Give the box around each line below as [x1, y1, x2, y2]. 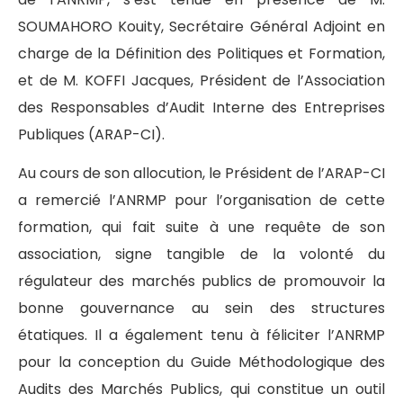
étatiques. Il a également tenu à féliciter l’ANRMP [18, 324, 385, 345]
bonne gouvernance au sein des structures [18, 297, 385, 318]
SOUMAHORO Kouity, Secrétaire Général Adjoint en [18, 16, 385, 38]
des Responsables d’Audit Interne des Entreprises [18, 97, 385, 119]
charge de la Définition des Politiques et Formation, [18, 43, 385, 65]
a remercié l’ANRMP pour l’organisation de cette [18, 189, 385, 210]
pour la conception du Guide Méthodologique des [18, 351, 385, 372]
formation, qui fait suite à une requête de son [18, 216, 385, 237]
